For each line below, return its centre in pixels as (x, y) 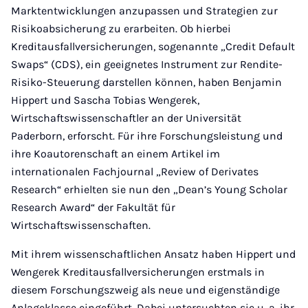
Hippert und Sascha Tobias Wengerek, (105, 100)
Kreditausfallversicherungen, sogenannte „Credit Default (153, 46)
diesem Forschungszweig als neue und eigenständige (145, 290)
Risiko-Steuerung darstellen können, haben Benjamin (146, 82)
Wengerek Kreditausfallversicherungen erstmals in (138, 272)
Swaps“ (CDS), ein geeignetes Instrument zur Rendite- (147, 64)
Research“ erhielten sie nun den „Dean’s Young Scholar (149, 189)
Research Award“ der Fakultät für (93, 207)
